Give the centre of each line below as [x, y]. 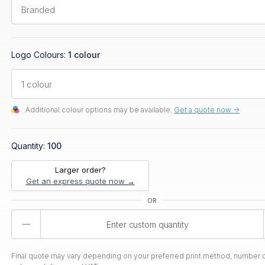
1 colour [84, 55]
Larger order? [80, 170]
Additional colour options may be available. [99, 110]
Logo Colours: [40, 55]
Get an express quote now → [80, 181]
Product [56, 215]
